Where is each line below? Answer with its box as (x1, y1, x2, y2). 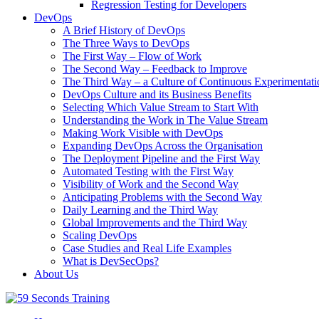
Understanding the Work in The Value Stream (63, 114, 268, 126)
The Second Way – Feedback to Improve (63, 63, 247, 75)
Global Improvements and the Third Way (63, 216, 247, 229)
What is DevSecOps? (63, 255, 159, 267)
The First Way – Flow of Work (63, 50, 202, 62)
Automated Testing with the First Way (63, 165, 234, 177)
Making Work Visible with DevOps (63, 127, 223, 139)
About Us (34, 268, 78, 280)
